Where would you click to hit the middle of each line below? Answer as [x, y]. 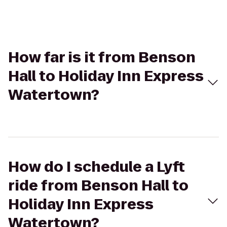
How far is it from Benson [102, 58]
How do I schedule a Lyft [97, 167]
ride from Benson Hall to [98, 186]
